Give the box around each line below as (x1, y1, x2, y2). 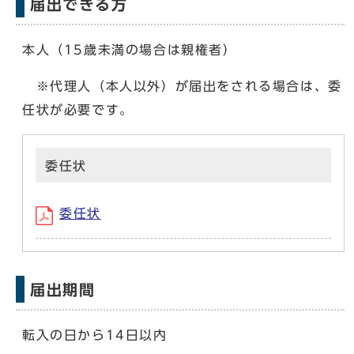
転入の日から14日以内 (22, 328, 168, 341)
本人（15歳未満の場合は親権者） (22, 43, 237, 56)
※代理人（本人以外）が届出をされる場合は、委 (22, 79, 342, 92)
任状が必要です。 (22, 103, 134, 116)
